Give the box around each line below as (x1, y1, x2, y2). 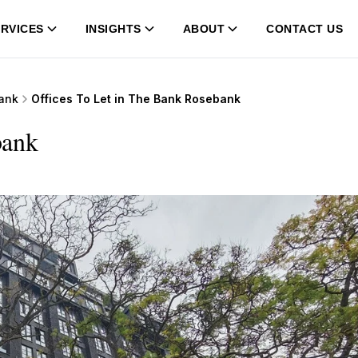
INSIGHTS (85, 22, 141, 35)
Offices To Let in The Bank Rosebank (31, 92, 241, 105)
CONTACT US (266, 22, 344, 35)
